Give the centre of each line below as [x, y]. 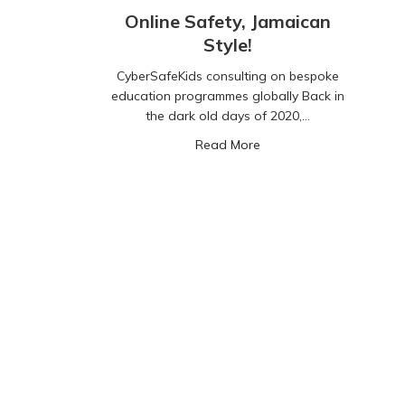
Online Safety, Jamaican [228, 22]
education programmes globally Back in [228, 96]
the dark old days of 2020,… [228, 116]
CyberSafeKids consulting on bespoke [228, 76]
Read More [228, 145]
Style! [228, 45]
